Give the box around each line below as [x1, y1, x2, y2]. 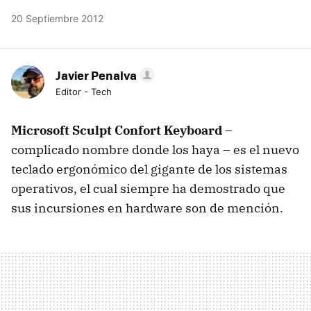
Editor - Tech [56, 86, 112, 98]
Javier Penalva [56, 67, 137, 84]
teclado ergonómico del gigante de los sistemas [11, 161, 287, 178]
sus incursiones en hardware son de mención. [11, 200, 283, 217]
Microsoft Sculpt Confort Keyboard [11, 122, 222, 139]
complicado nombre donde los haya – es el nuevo [11, 142, 299, 158]
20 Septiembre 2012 [11, 12, 103, 25]
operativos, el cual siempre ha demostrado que [11, 180, 285, 197]
